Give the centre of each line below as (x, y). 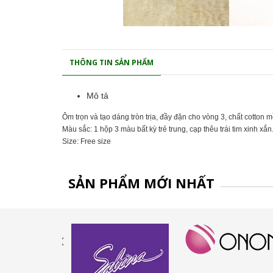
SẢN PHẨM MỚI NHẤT (141, 183)
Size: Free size (87, 141)
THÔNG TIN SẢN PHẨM (112, 62)
